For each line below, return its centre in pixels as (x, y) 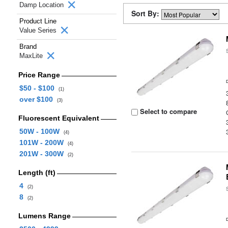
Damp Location (42, 5)
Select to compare (168, 111)
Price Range (39, 75)
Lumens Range (44, 216)
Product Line (38, 21)
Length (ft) (37, 173)
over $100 (38, 99)
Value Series (39, 30)
